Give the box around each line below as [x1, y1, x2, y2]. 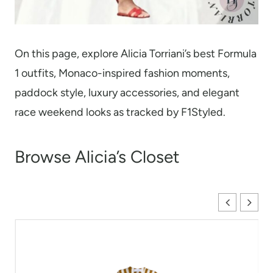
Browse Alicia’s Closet [15, 146, 180, 168]
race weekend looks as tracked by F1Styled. [15, 105, 225, 119]
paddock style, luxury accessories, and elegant [15, 86, 239, 100]
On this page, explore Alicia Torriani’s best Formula [15, 47, 257, 61]
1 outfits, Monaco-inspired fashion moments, [15, 66, 230, 80]
